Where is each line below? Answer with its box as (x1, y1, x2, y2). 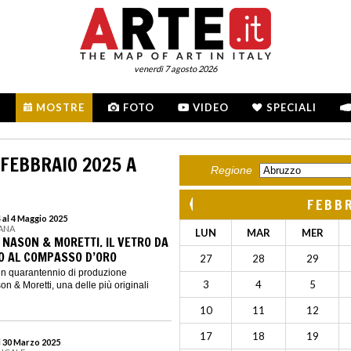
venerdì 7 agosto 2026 (134, 63, 217, 74)
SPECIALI (266, 101, 317, 114)
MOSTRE (36, 101, 85, 114)
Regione (211, 164, 252, 177)
